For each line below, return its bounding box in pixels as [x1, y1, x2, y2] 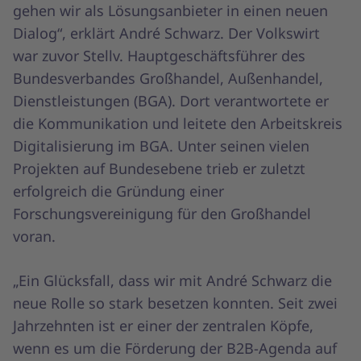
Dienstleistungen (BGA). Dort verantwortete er [13, 90, 329, 110]
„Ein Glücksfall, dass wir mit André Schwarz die [13, 270, 332, 290]
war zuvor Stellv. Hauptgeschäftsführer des [13, 45, 305, 65]
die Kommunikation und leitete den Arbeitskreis [13, 113, 342, 133]
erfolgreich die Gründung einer [13, 180, 224, 201]
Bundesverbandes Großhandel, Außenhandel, [13, 68, 323, 88]
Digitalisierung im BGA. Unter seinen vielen [13, 135, 309, 156]
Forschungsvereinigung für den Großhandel [13, 203, 311, 223]
